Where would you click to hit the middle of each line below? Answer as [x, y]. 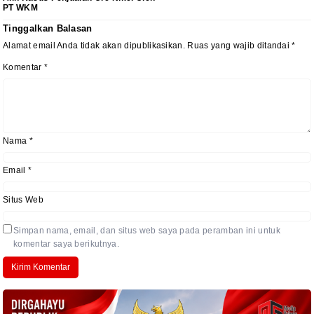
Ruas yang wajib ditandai [240, 45]
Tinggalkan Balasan [48, 29]
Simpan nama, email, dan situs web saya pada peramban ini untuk [147, 230]
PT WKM [20, 8]
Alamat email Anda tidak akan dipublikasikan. [94, 45]
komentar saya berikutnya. [67, 244]
